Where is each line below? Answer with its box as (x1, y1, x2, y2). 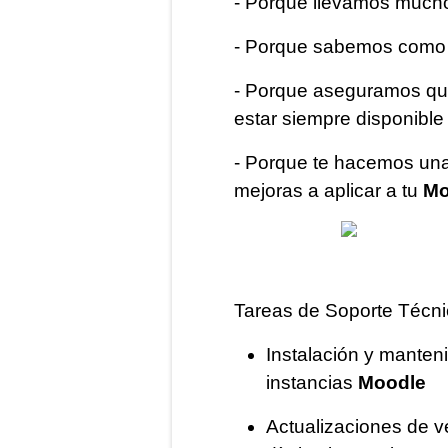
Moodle (358, 372, 426, 393)
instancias (266, 372, 358, 393)
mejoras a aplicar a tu (234, 180, 423, 201)
